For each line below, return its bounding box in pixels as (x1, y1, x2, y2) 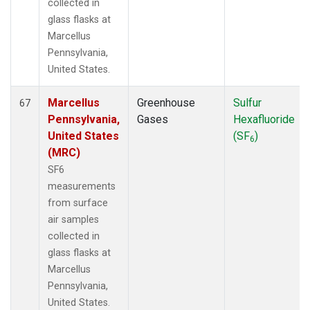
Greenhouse (137, 95, 195, 109)
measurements (48, 180, 116, 192)
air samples (48, 213, 99, 226)
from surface (48, 197, 108, 209)
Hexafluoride (233, 112, 295, 126)
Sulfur (233, 95, 262, 109)
